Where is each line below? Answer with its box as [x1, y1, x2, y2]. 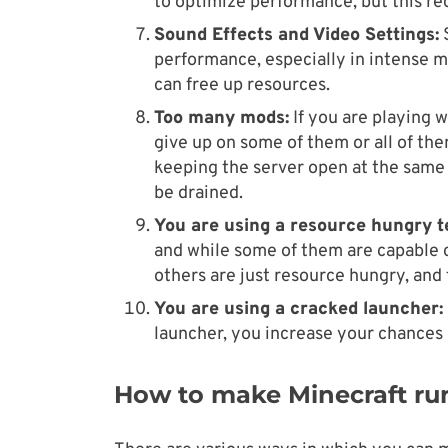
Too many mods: [154, 107, 289, 130]
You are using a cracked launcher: [154, 298, 443, 321]
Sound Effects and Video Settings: [154, 24, 439, 47]
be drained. [154, 182, 243, 205]
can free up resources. [154, 74, 330, 97]
